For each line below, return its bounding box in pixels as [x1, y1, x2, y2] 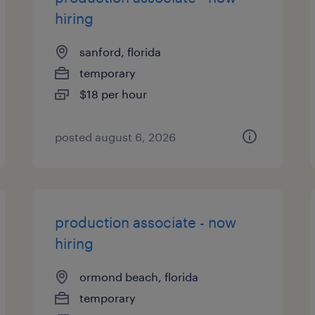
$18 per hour [79, 87, 148, 101]
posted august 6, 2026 [55, 130, 176, 143]
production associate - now [55, 214, 237, 231]
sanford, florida [79, 45, 162, 58]
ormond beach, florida [79, 270, 199, 283]
